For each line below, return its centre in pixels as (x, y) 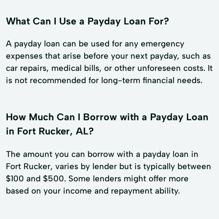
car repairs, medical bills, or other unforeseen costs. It (109, 68)
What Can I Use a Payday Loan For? (88, 21)
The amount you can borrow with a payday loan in (102, 154)
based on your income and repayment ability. (93, 191)
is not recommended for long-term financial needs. (104, 80)
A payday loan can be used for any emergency (95, 44)
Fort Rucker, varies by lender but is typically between (109, 166)
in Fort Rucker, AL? (50, 131)
